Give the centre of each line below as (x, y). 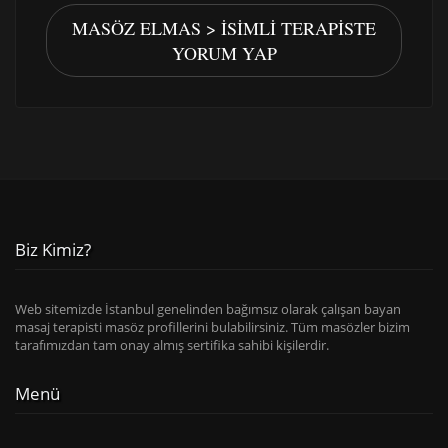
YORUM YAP (224, 53)
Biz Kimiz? (53, 250)
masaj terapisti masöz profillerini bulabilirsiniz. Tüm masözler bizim (212, 327)
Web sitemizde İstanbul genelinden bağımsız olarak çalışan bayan (208, 309)
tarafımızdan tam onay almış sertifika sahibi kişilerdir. (172, 345)
